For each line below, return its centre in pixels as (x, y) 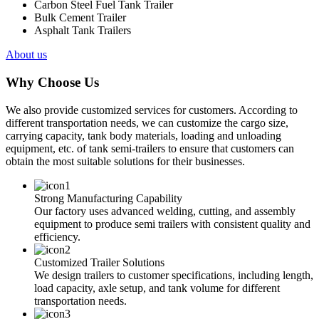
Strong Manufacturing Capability (108, 198)
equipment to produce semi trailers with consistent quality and (172, 224)
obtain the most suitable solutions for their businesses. (125, 161)
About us (26, 55)
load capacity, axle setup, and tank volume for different (157, 288)
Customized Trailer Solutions (99, 262)
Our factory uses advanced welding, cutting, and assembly (165, 211)
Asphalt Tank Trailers (83, 31)
